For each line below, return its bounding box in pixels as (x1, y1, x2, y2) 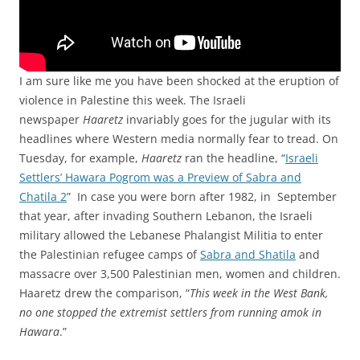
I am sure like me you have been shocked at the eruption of (19, 72, 339, 88)
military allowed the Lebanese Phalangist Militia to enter (19, 227, 323, 243)
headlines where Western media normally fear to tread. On (19, 130, 338, 146)
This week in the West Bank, (190, 284, 328, 301)
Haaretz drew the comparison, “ (19, 284, 190, 301)
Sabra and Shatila (200, 246, 296, 262)
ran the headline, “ (182, 149, 285, 166)
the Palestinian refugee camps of (19, 246, 200, 262)
